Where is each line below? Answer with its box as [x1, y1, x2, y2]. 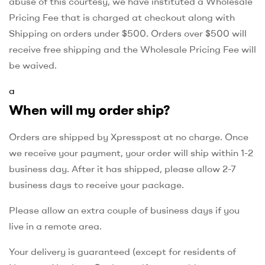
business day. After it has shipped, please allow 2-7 [9, 162, 236, 174]
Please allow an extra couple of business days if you [9, 203, 240, 216]
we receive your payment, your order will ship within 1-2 [9, 146, 253, 159]
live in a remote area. [9, 219, 102, 232]
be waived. [9, 59, 57, 72]
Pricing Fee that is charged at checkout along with [9, 11, 235, 24]
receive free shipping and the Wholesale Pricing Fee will [9, 43, 256, 56]
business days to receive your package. [9, 178, 184, 190]
